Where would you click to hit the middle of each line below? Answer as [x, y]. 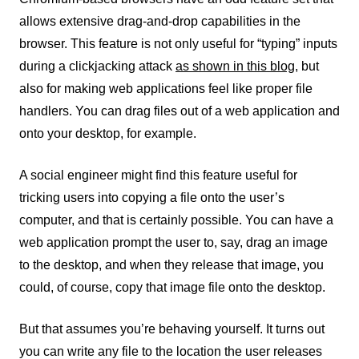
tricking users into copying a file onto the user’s [152, 198]
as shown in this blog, [237, 66]
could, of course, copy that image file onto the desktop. [172, 287]
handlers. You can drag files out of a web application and [179, 111]
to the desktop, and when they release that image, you [171, 265]
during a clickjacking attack [97, 66]
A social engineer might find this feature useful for [158, 175]
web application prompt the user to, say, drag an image [173, 242]
